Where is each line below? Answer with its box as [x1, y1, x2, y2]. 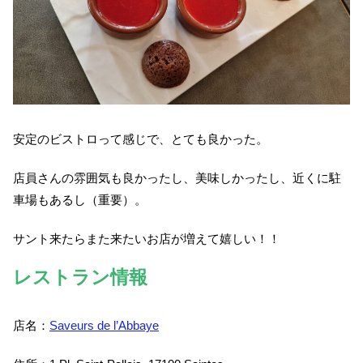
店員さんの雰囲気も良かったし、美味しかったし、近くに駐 [13, 170, 341, 185]
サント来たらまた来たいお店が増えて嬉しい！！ [13, 231, 280, 246]
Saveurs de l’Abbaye [49, 318, 159, 333]
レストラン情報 [13, 267, 147, 288]
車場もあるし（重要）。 [13, 192, 147, 207]
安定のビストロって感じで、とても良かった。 [13, 131, 268, 146]
